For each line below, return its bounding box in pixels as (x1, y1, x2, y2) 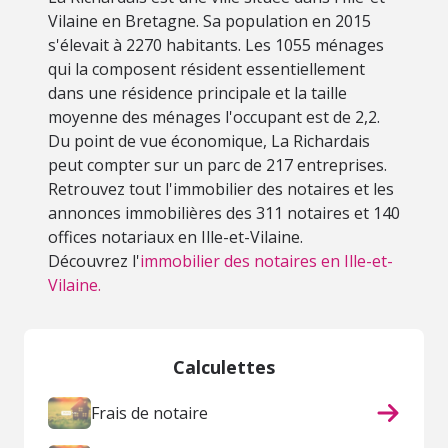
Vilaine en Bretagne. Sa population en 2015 (48, 10, 371, 32)
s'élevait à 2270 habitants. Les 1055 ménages (48, 34, 384, 56)
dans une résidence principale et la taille (48, 82, 347, 104)
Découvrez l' (48, 250, 140, 272)
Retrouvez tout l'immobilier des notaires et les (48, 178, 394, 200)
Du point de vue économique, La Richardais (48, 130, 370, 152)
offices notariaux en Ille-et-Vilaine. (48, 226, 303, 248)
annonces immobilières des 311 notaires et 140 (48, 202, 400, 224)
